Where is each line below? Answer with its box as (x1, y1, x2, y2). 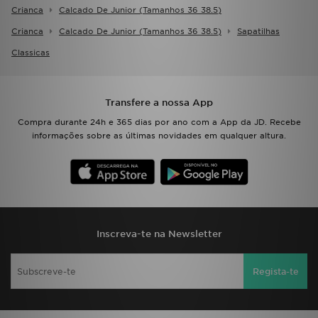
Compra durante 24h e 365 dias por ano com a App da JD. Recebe (17, 117, 301, 128)
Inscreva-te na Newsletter (96, 229, 222, 240)
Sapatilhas (237, 26, 280, 37)
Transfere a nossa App (105, 97, 213, 109)
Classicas (11, 48, 50, 58)
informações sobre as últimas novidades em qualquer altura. (32, 131, 286, 141)
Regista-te (252, 265, 299, 277)
